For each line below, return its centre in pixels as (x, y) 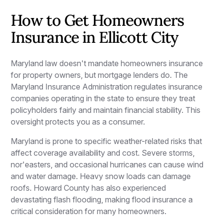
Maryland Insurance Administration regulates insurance (107, 86)
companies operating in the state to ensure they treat (103, 98)
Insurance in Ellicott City (95, 37)
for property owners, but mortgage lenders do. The (100, 75)
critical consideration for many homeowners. (89, 211)
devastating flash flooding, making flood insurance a (102, 199)
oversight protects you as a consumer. (78, 121)
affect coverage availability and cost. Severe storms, (103, 153)
